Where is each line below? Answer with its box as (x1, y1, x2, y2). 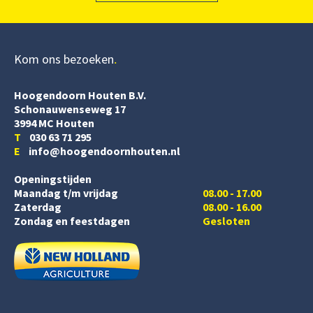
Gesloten (203, 213, 250, 228)
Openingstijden (14, 171, 92, 186)
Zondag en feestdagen (14, 213, 130, 228)
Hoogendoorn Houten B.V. (14, 87, 146, 102)
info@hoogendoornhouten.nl (20, 143, 180, 158)
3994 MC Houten (14, 115, 94, 130)
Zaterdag (14, 199, 61, 214)
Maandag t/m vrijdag (14, 185, 118, 200)
